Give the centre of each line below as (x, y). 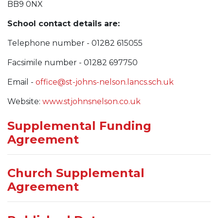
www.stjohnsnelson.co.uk (91, 101)
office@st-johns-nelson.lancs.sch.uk (105, 82)
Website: (25, 101)
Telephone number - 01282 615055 (75, 43)
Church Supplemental (76, 173)
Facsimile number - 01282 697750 (73, 62)
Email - (21, 82)
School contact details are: (64, 23)
